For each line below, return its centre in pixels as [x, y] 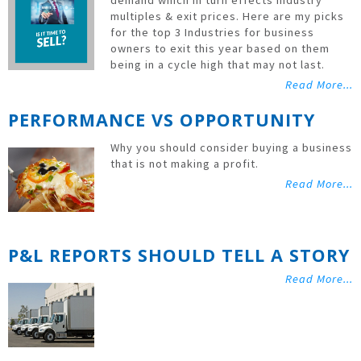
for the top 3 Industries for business [213, 33]
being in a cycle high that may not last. [218, 65]
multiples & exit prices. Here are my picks [228, 17]
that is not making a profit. [185, 164]
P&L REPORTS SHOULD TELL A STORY [179, 255]
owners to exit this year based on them [220, 49]
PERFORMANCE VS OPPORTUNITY [162, 120]
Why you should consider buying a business [232, 148]
